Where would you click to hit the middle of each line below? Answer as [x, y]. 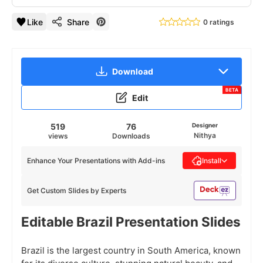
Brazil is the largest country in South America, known [131, 250]
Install [212, 161]
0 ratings [218, 22]
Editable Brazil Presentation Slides [131, 221]
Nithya [205, 136]
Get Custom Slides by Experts [77, 190]
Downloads [131, 136]
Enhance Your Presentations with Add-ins [96, 161]
